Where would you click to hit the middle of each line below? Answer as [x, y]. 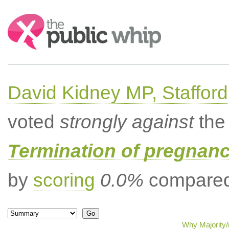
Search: [21, 19]
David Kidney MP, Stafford [118, 93]
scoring [64, 180]
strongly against [127, 122]
